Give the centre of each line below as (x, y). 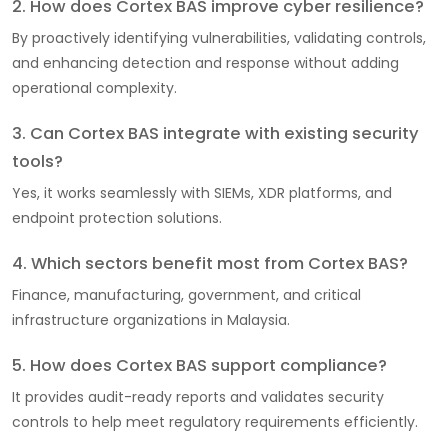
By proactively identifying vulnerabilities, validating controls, (219, 37)
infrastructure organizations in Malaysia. (151, 319)
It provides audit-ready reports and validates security (198, 396)
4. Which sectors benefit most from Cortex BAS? (210, 263)
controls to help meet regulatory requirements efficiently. (215, 421)
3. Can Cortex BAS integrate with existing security (215, 133)
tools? (37, 161)
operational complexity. (94, 87)
